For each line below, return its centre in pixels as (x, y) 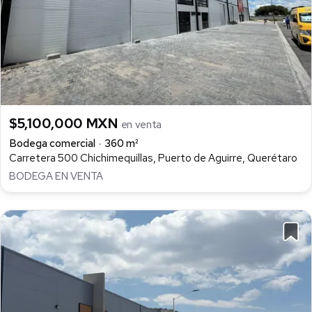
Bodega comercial (52, 143)
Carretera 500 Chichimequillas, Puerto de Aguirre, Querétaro (153, 158)
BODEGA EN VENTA (56, 176)
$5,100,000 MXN (65, 123)
